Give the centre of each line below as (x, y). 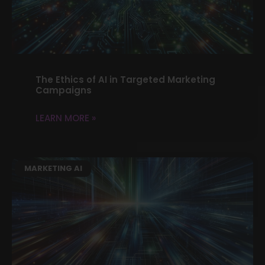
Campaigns (64, 90)
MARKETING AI (53, 169)
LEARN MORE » (66, 118)
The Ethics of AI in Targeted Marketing (125, 79)
